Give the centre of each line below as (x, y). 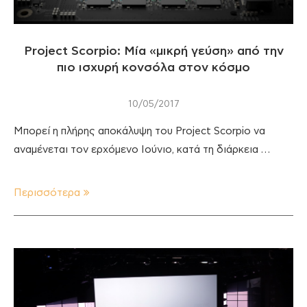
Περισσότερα (47, 193)
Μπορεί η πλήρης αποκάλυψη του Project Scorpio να (139, 131)
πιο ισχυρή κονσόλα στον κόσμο (153, 67)
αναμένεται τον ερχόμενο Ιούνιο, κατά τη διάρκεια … (142, 149)
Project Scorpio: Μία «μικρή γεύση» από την (153, 51)
